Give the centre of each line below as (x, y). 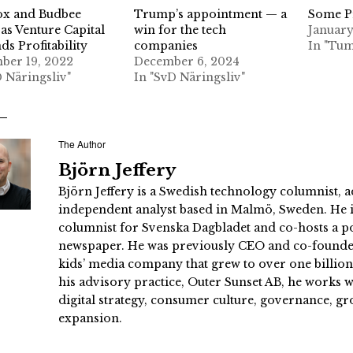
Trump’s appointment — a (211, 14)
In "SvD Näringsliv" (190, 77)
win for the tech (180, 30)
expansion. (90, 318)
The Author (82, 143)
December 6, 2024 (187, 61)
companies (166, 45)
